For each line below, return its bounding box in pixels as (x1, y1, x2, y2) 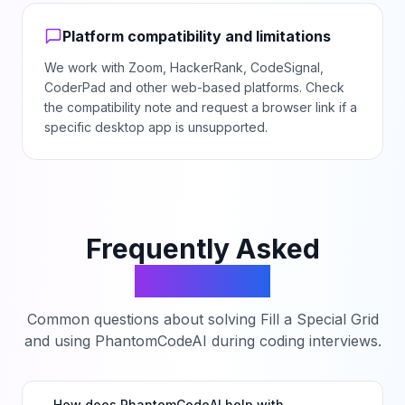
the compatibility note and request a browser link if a (44, 99, 357, 115)
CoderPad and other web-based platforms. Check (44, 80, 344, 95)
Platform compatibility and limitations (62, 27, 331, 45)
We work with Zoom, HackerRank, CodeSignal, (44, 60, 324, 75)
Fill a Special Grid (259, 310, 379, 328)
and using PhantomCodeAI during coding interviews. (24, 332, 381, 350)
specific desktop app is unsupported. (44, 119, 268, 135)
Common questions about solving (26, 310, 260, 328)
